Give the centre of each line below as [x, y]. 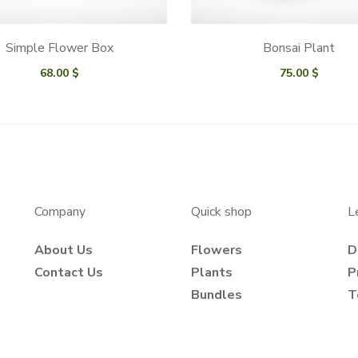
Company [60, 211]
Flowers [216, 250]
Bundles [216, 294]
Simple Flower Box [59, 48]
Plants [211, 272]
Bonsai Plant [299, 48]
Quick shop [221, 211]
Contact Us [69, 272]
